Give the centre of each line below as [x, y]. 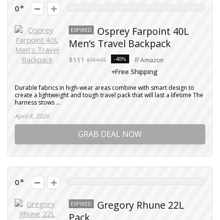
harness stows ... [38, 102]
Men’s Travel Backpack [120, 43]
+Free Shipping [134, 72]
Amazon [152, 60]
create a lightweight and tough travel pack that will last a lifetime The [109, 95]
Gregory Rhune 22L [141, 205]
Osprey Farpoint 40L [143, 31]
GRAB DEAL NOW [110, 134]
